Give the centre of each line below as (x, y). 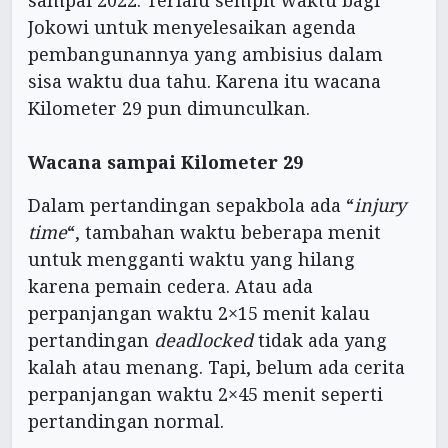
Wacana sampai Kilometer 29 (165, 162)
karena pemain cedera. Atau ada (170, 286)
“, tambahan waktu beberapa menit (224, 232)
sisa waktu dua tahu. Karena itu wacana (204, 81)
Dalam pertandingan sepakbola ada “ (191, 205)
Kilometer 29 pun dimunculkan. (169, 108)
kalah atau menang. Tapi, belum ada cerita (216, 367)
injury (380, 205)
